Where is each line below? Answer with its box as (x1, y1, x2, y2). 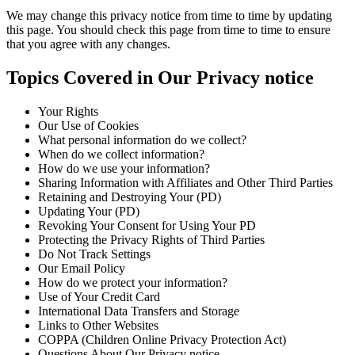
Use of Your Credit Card (38, 289, 160, 303)
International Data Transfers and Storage (38, 303, 239, 318)
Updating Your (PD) (38, 204, 139, 218)
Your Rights (38, 104, 98, 118)
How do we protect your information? (38, 275, 227, 289)
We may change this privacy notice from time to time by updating (6, 8, 332, 22)
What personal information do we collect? (38, 132, 246, 147)
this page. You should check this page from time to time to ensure (6, 22, 330, 36)
